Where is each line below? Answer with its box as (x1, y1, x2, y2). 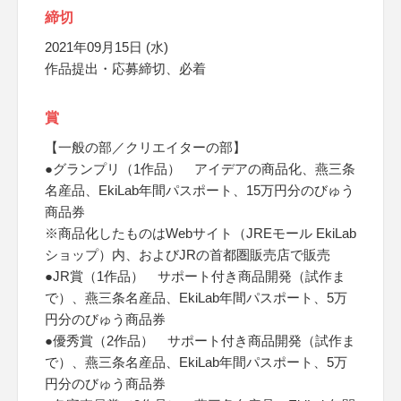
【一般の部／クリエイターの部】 (45, 140, 246, 155)
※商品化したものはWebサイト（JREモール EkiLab (45, 226, 356, 241)
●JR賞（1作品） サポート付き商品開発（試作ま (45, 269, 346, 284)
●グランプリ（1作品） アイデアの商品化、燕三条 (45, 161, 355, 176)
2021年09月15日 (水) (45, 39, 168, 55)
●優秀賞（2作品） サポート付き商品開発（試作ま (45, 333, 355, 348)
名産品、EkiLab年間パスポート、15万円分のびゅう (45, 183, 354, 198)
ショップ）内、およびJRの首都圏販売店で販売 (45, 247, 330, 262)
